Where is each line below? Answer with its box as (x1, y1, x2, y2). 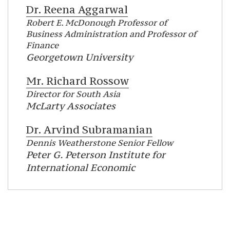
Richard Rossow (44, 74, 129, 88)
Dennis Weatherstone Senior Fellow (26, 137, 173, 149)
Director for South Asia (26, 88, 120, 100)
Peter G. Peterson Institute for (26, 148, 165, 161)
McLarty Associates (26, 100, 116, 112)
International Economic (26, 161, 135, 174)
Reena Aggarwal (41, 3, 128, 17)
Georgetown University (26, 51, 133, 64)
